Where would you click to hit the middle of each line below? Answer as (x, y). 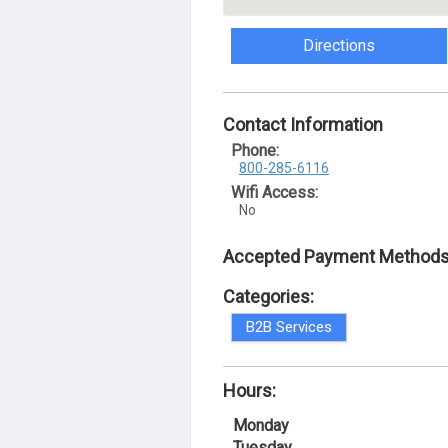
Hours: (249, 390)
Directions (339, 45)
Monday (261, 425)
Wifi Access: (274, 192)
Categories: (268, 296)
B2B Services (289, 327)
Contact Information (303, 124)
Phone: (255, 150)
